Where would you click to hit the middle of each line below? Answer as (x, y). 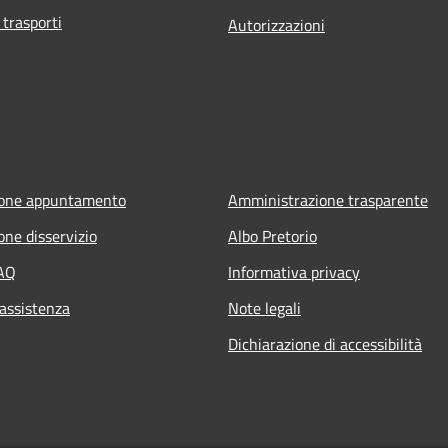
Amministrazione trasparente (328, 200)
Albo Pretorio (272, 236)
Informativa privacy (294, 272)
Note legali (264, 308)
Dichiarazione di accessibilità (325, 344)
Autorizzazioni (276, 25)
